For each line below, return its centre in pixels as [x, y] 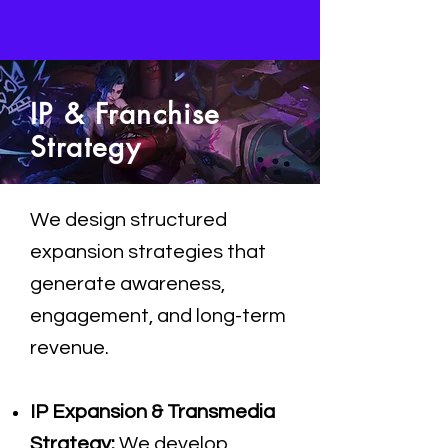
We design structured [128, 220]
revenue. [69, 348]
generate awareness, [127, 284]
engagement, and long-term [158, 316]
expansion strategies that [148, 252]
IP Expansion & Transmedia [152, 412]
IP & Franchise [125, 114]
